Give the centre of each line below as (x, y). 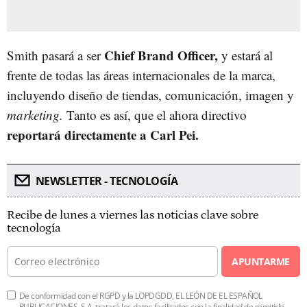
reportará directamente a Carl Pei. (103, 134)
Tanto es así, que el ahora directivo (157, 114)
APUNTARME (261, 261)
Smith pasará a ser (56, 55)
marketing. (37, 114)
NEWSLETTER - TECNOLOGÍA (106, 181)
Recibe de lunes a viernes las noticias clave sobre (133, 215)
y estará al (247, 55)
